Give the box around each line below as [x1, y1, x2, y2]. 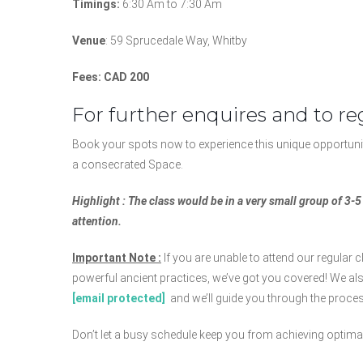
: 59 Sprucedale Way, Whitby [105, 33, 247, 47]
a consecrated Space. [72, 157, 183, 171]
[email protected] [72, 291, 165, 305]
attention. [72, 214, 122, 228]
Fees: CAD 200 [72, 70, 149, 83]
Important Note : [72, 250, 161, 264]
